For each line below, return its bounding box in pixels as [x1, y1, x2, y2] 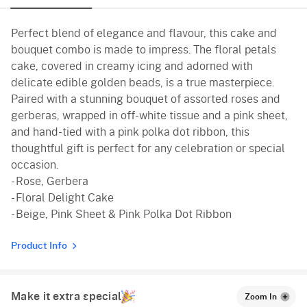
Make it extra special [11, 291, 122, 303]
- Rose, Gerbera [11, 176, 88, 188]
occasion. [11, 160, 58, 171]
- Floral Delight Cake [11, 193, 114, 204]
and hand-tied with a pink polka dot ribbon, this [11, 127, 249, 138]
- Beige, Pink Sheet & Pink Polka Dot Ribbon [11, 209, 232, 221]
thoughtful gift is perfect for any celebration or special [11, 143, 285, 155]
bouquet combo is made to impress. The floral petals [11, 45, 276, 56]
